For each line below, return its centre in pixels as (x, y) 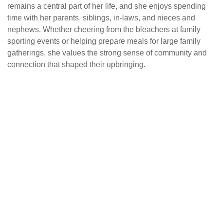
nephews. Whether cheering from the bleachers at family (104, 29)
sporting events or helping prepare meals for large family (104, 41)
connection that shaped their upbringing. (76, 64)
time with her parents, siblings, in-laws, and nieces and (101, 18)
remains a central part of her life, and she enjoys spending (107, 6)
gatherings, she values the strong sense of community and (107, 53)
